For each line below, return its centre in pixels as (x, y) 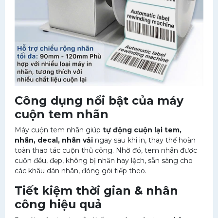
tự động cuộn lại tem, (142, 130)
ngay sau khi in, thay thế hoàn (144, 140)
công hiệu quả (58, 204)
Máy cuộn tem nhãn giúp (59, 130)
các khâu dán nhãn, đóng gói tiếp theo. (81, 171)
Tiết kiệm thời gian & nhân (96, 191)
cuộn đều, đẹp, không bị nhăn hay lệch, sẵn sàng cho (104, 161)
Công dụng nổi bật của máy (99, 100)
